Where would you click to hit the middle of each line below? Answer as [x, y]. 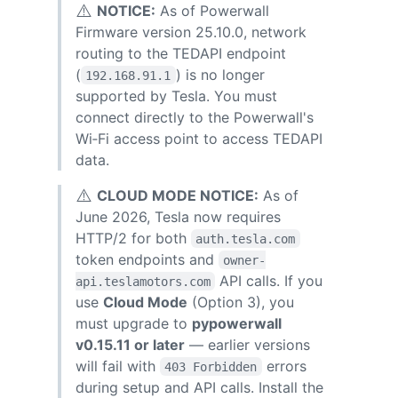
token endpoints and [147, 259]
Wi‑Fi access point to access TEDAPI [199, 138]
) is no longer [222, 74]
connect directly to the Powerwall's [195, 117]
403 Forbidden [211, 366]
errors [286, 366]
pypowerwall [237, 323]
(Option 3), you [241, 302]
